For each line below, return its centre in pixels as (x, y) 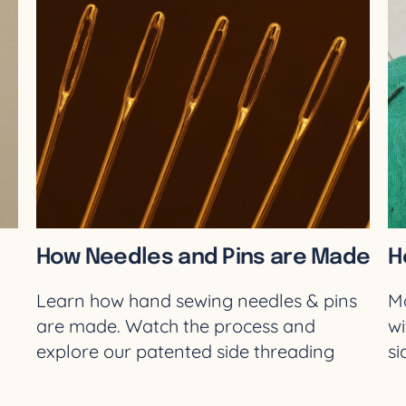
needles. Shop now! (115, 377)
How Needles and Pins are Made (203, 258)
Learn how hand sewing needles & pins (196, 301)
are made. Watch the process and (175, 326)
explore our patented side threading (185, 352)
